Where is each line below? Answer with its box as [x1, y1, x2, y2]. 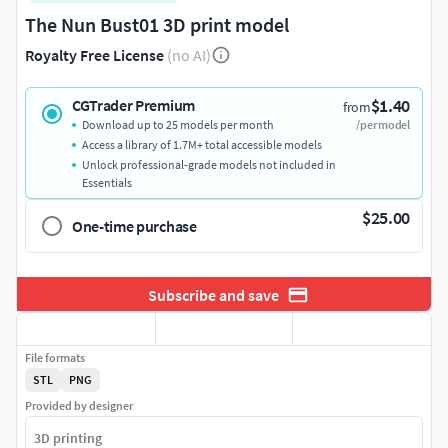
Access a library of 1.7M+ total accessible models [82, 137, 322, 153]
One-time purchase [72, 216, 197, 237]
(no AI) [167, 45, 211, 66]
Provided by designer [25, 398, 133, 414]
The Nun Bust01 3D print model [25, 12, 289, 38]
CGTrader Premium [72, 95, 195, 116]
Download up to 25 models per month [82, 117, 274, 133]
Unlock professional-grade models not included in [82, 157, 336, 173]
